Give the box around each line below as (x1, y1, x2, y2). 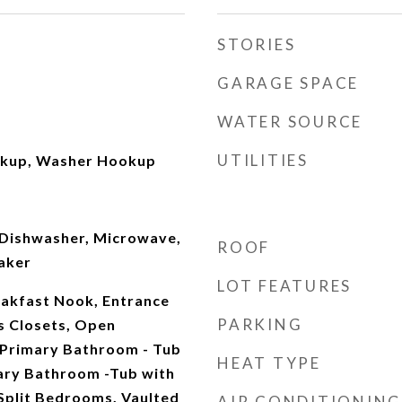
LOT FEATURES (217, 276, 352, 295)
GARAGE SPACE (217, 74, 359, 92)
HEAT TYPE (217, 354, 321, 372)
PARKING (217, 315, 303, 334)
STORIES (217, 35, 296, 54)
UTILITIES (217, 151, 309, 170)
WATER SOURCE (217, 112, 363, 131)
